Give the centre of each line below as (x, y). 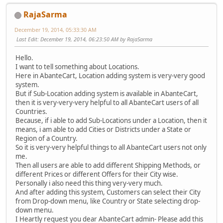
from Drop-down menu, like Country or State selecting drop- (108, 201)
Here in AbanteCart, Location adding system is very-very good (110, 76)
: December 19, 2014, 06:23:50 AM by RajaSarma (95, 39)
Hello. (24, 58)
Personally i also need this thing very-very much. (89, 183)
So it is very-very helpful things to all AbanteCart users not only (111, 148)
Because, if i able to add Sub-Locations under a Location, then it (111, 121)
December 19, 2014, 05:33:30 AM (56, 29)
